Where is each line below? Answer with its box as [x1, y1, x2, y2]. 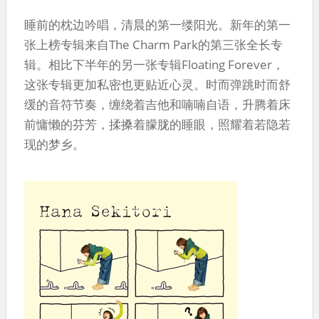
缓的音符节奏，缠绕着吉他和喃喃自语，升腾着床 [24, 95, 291, 113]
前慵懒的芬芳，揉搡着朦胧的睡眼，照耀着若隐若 [24, 115, 291, 132]
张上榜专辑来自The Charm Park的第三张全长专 [24, 36, 283, 53]
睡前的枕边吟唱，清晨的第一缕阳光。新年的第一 [24, 16, 291, 33]
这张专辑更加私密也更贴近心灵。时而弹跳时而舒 [24, 75, 291, 93]
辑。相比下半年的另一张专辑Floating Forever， [24, 56, 284, 73]
